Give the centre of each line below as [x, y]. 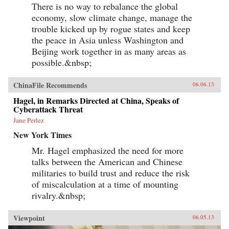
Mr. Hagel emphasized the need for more [108, 150]
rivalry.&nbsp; [59, 195]
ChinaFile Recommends [50, 85]
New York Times [42, 134]
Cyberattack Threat [48, 109]
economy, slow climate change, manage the [112, 17]
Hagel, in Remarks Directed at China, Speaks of [96, 100]
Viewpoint [29, 218]
